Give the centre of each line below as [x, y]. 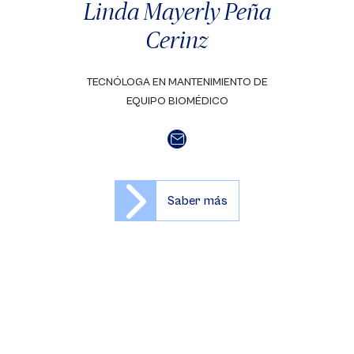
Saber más [198, 201]
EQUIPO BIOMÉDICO [177, 101]
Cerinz [177, 40]
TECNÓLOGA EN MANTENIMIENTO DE [177, 82]
